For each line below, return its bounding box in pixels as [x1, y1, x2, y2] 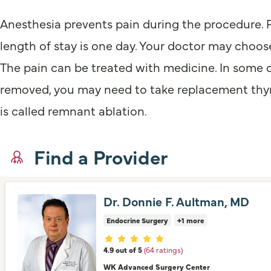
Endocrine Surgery [106, 215, 168, 225]
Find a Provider [34, 143, 168, 170]
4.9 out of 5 [103, 244, 142, 255]
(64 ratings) [144, 244, 183, 255]
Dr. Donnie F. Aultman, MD [103, 193, 249, 209]
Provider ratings [103, 230, 183, 246]
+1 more [177, 215, 204, 225]
